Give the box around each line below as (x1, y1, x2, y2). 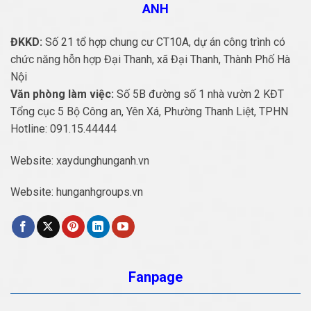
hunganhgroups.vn (56, 185, 143, 199)
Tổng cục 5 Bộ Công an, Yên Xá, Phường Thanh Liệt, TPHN (10, 104, 288, 118)
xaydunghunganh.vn (56, 153, 149, 167)
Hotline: (10, 121, 50, 135)
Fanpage (128, 269, 183, 286)
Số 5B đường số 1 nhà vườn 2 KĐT (114, 87, 284, 101)
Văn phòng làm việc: (10, 87, 114, 101)
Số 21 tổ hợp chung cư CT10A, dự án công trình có (42, 35, 285, 49)
